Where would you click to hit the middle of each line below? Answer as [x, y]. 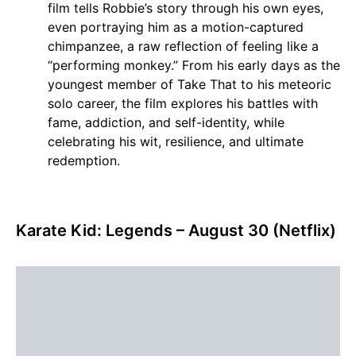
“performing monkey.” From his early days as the [194, 66]
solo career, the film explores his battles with [183, 104]
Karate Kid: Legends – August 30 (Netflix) [176, 231]
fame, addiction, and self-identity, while [166, 123]
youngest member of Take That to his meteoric [190, 85]
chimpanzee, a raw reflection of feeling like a [183, 46]
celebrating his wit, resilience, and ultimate [176, 142]
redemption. [84, 161]
